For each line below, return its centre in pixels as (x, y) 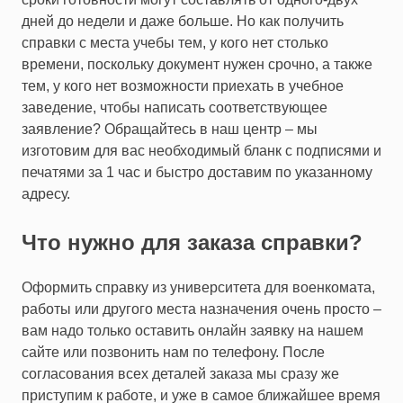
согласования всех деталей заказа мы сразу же (180, 373)
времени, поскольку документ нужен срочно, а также (197, 64)
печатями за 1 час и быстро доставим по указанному (197, 172)
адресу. (46, 193)
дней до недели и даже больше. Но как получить (183, 21)
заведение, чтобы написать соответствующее (175, 107)
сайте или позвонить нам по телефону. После (173, 352)
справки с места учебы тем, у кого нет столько (175, 42)
